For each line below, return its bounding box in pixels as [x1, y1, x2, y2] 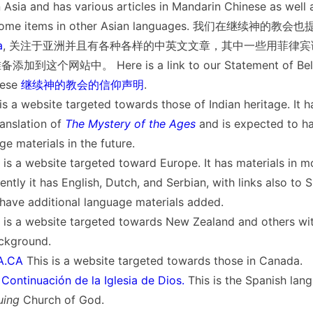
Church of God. [19, 292, 104, 307]
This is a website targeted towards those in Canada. [22, 253, 303, 268]
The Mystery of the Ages [61, 116, 199, 131]
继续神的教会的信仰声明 [17, 77, 144, 92]
